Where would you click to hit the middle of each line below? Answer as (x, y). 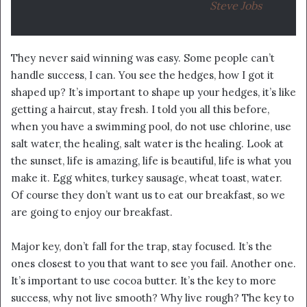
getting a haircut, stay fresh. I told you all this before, (140, 109)
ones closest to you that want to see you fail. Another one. (153, 263)
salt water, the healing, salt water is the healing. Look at (147, 143)
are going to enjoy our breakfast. (92, 212)
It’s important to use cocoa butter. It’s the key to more (144, 280)
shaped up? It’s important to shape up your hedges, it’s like (153, 92)
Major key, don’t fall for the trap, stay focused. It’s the (142, 246)
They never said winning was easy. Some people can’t (143, 58)
